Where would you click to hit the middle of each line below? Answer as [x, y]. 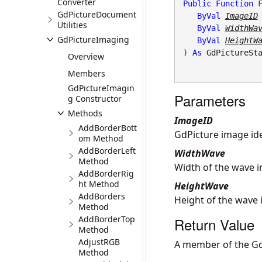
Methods [85, 113]
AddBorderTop [107, 219]
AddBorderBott [108, 128]
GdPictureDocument [97, 14]
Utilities [72, 25]
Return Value [214, 224]
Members [87, 73]
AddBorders [102, 196]
